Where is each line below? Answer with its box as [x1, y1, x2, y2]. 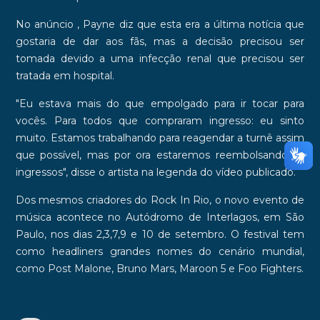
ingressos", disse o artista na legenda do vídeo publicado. [15, 165, 296, 179]
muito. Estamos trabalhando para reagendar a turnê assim [15, 131, 305, 144]
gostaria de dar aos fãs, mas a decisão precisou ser [15, 34, 305, 48]
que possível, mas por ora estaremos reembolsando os [15, 148, 305, 161]
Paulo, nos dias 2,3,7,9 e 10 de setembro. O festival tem [15, 227, 305, 241]
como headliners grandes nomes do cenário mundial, [15, 244, 305, 258]
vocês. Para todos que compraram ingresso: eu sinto [15, 114, 305, 127]
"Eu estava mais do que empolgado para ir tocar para [15, 96, 305, 110]
